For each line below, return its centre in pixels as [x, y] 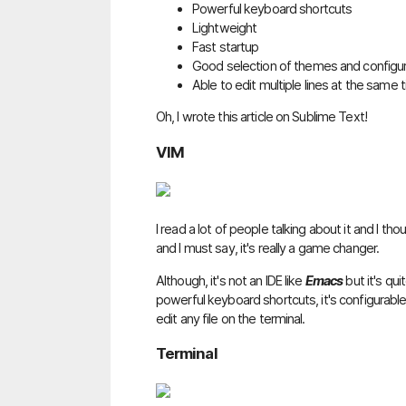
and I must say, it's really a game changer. [268, 248]
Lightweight [225, 27]
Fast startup [226, 46]
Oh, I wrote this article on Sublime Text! [261, 117]
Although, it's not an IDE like [231, 280]
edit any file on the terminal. [231, 318]
